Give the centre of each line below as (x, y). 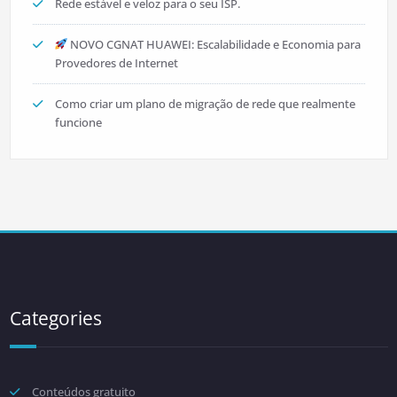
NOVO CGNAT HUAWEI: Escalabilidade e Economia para (214, 44)
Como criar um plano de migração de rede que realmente (205, 104)
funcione (78, 122)
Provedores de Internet (116, 63)
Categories (55, 318)
